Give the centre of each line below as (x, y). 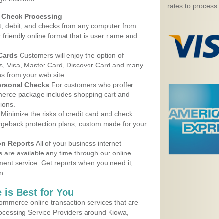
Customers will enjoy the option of (71, 55)
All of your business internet (78, 143)
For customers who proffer (91, 85)
